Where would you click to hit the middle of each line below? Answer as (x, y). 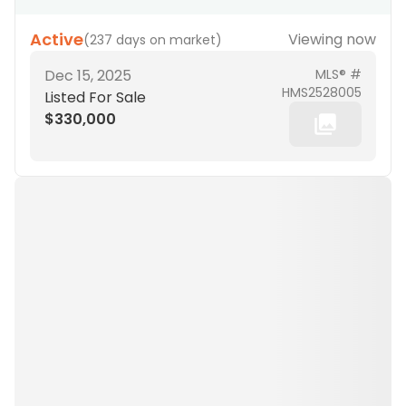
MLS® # (338, 74)
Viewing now (332, 39)
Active (57, 39)
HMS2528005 (322, 92)
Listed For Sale (95, 97)
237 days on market (153, 40)
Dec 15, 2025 (88, 76)
